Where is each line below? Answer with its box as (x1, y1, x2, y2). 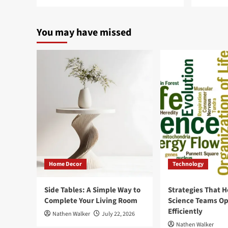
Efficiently (168, 206, 203, 217)
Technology (173, 160, 204, 168)
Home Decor (49, 160, 82, 168)
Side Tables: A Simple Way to (44, 185, 140, 195)
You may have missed (37, 25, 131, 40)
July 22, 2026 (102, 210, 135, 218)
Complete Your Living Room (44, 195, 137, 206)
